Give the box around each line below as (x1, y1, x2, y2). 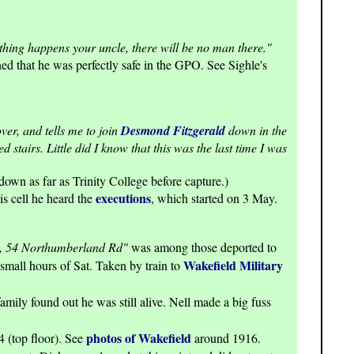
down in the (225, 122, 287, 139)
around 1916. (191, 330, 261, 347)
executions (96, 189, 151, 208)
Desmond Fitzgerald (121, 122, 225, 140)
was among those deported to (128, 239, 277, 256)
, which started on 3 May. (151, 190, 277, 207)
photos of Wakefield (86, 329, 191, 348)
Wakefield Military (183, 256, 283, 275)
